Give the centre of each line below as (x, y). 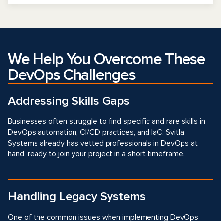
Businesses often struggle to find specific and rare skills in (107, 121)
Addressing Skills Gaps (69, 101)
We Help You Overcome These (107, 59)
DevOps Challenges (72, 75)
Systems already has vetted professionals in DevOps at (103, 143)
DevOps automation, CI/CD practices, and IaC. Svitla (96, 132)
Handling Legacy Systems (77, 197)
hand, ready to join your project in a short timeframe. (96, 154)
